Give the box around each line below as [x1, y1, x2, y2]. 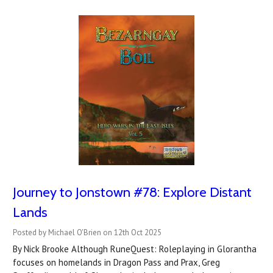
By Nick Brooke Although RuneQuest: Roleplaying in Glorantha [13, 243, 257, 255]
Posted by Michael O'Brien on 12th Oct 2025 [13, 227, 161, 238]
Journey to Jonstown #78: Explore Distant [13, 183, 252, 200]
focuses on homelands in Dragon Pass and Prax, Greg [13, 256, 220, 268]
